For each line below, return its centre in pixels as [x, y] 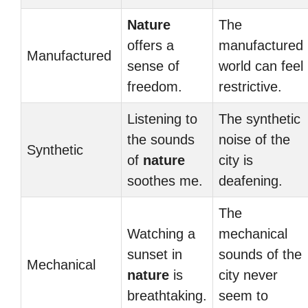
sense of [153, 66]
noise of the [254, 140]
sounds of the [260, 254]
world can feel [261, 66]
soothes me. [165, 181]
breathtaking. [167, 296]
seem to [243, 296]
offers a [151, 45]
